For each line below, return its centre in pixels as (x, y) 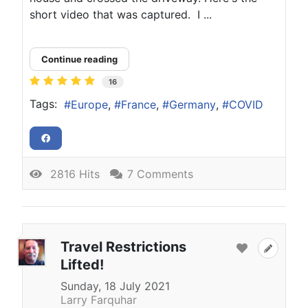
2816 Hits (71, 174)
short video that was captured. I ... (121, 15)
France (139, 105)
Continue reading (79, 59)
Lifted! (82, 265)
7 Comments (160, 174)
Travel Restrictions (123, 247)
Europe (89, 105)
